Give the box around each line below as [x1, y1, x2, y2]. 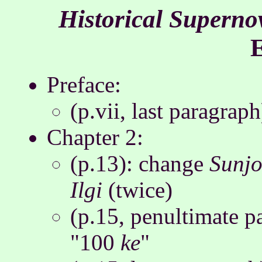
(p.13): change [70, 151, 209, 176]
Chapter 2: [47, 125, 143, 150]
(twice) [102, 177, 173, 202]
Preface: [47, 72, 121, 97]
